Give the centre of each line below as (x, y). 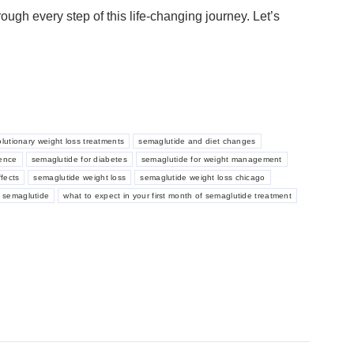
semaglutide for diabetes (79, 160)
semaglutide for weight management (211, 160)
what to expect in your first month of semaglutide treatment (178, 196)
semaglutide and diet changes (197, 141)
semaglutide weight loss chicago (203, 178)
